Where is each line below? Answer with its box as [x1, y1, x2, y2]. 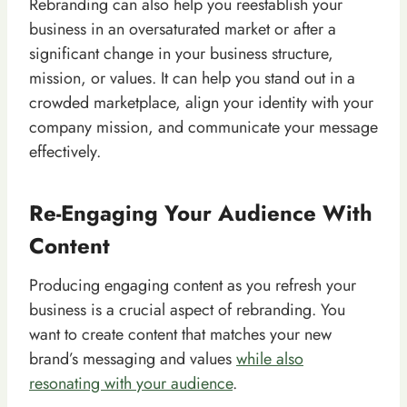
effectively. [29, 139, 101, 164]
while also [236, 346, 303, 371]
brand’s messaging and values [29, 346, 236, 371]
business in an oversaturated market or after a [29, 16, 336, 41]
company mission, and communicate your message [29, 114, 378, 139]
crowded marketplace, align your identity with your [29, 90, 373, 114]
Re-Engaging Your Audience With [29, 196, 372, 229]
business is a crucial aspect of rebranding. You [29, 297, 345, 322]
